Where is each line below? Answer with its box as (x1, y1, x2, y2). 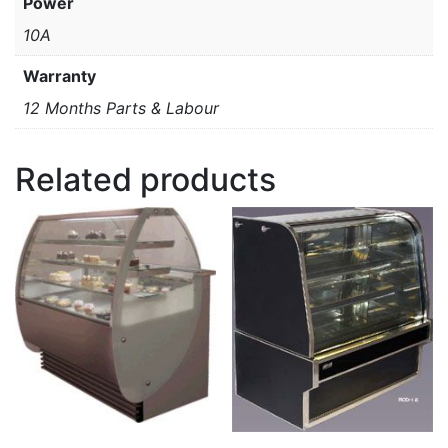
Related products (15, 160, 276, 200)
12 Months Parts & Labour (23, 98, 219, 119)
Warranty (23, 66, 96, 87)
